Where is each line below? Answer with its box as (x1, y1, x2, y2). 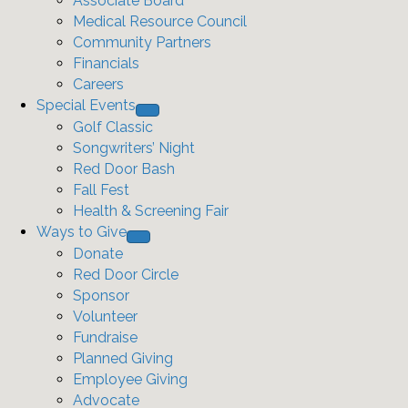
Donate (73, 245, 123, 262)
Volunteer (73, 308, 138, 325)
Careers (73, 76, 124, 93)
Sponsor (73, 287, 129, 304)
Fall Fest (73, 181, 129, 199)
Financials (73, 55, 139, 72)
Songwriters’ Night (73, 139, 195, 157)
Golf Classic (73, 118, 153, 136)
